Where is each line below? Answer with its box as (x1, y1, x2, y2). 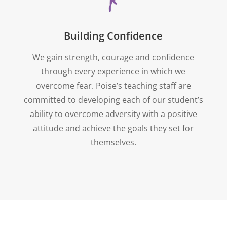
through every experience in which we (41, 65, 186, 77)
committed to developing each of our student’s (23, 94, 203, 105)
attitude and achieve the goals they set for (33, 122, 194, 134)
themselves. (90, 136, 136, 148)
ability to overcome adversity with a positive (29, 108, 197, 120)
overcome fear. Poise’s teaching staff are (35, 80, 191, 91)
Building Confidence (64, 28, 163, 43)
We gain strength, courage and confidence (32, 51, 195, 63)
